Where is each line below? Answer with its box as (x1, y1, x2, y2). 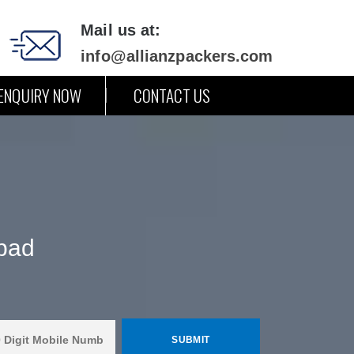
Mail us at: (81, 21, 161, 39)
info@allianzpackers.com (81, 47, 273, 65)
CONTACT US (133, 83, 211, 107)
